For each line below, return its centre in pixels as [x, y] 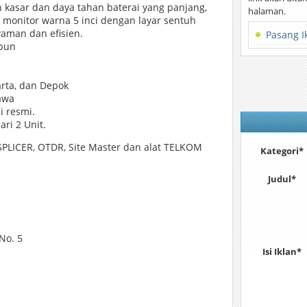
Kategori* [282, 151]
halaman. [267, 11]
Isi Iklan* [282, 251]
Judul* [282, 179]
